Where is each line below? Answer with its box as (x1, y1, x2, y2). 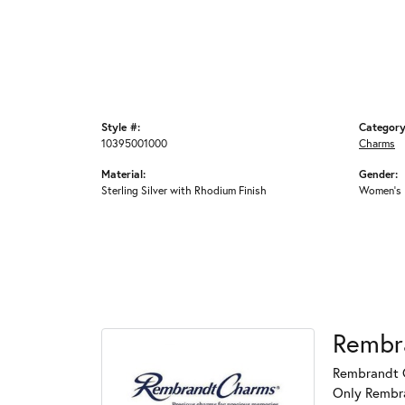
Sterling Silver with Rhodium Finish (101, 183, 267, 197)
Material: (101, 166, 146, 181)
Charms (359, 136, 395, 150)
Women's (359, 183, 401, 197)
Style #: (101, 119, 140, 134)
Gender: (359, 166, 398, 181)
